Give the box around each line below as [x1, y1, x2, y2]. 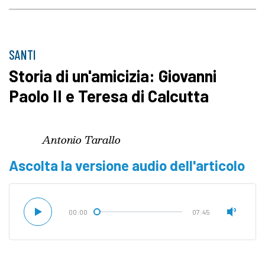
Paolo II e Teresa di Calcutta [9, 86, 209, 106]
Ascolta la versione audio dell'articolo [9, 157, 245, 174]
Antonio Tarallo [42, 131, 121, 148]
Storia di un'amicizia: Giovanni [9, 66, 216, 86]
